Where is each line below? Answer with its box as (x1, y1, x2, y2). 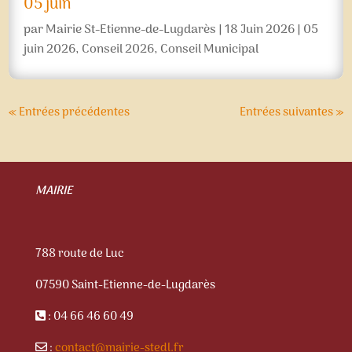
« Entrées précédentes (9, 103, 130, 123)
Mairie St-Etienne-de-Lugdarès (46, 20, 217, 41)
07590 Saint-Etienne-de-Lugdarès (35, 276, 215, 295)
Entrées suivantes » (239, 103, 343, 123)
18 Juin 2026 (225, 20, 295, 41)
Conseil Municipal (160, 39, 259, 60)
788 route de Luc (35, 244, 124, 264)
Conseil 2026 (82, 39, 155, 60)
